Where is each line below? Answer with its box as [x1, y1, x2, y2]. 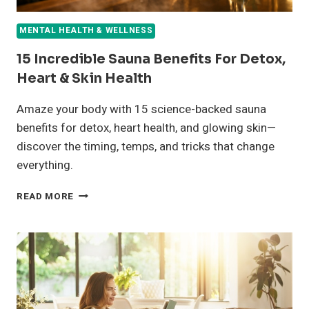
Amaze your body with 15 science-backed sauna [17, 101, 266, 119]
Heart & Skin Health [17, 70, 152, 88]
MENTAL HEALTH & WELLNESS [19, 25, 153, 37]
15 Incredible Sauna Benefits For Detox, [17, 51, 286, 68]
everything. [17, 157, 73, 175]
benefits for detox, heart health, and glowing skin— [17, 119, 276, 137]
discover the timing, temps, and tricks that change [17, 138, 275, 156]
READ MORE [17, 190, 74, 204]
